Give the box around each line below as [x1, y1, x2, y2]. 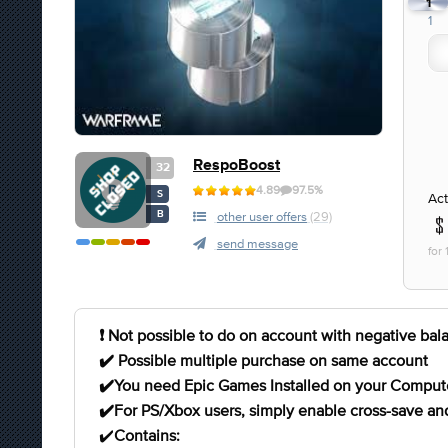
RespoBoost [193, 158, 280, 173]
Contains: [114, 426, 180, 444]
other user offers [217, 209, 307, 224]
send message [217, 236, 298, 251]
